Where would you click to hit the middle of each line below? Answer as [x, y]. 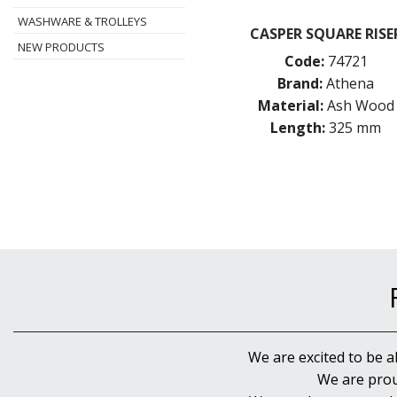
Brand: [300, 83]
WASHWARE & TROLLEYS [82, 21]
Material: [290, 105]
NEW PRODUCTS [61, 47]
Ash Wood [360, 105]
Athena [350, 83]
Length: [298, 127]
